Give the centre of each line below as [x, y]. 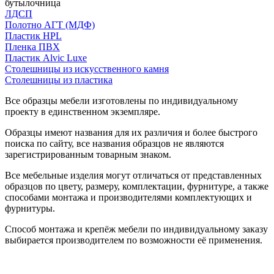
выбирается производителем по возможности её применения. [134, 240]
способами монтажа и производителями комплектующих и [128, 197]
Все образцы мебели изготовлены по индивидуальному [121, 100]
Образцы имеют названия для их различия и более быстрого [131, 132]
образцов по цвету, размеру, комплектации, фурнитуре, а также [137, 186]
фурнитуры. [30, 208]
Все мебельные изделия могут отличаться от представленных [133, 175]
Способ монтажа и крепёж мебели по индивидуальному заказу [136, 229]
